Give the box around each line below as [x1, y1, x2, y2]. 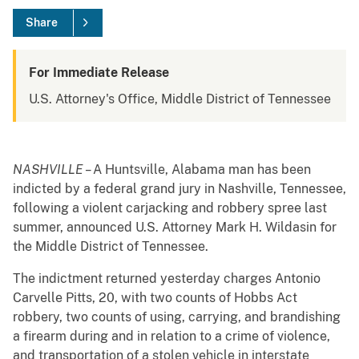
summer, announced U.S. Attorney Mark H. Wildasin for [13, 220, 337, 236]
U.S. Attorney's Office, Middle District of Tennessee [29, 91, 331, 107]
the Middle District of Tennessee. [13, 239, 212, 255]
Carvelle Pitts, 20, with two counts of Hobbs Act [13, 290, 297, 306]
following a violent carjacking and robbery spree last [13, 200, 327, 216]
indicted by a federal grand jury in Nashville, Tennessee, [13, 181, 346, 197]
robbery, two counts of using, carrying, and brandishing [13, 309, 341, 325]
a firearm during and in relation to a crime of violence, [13, 329, 330, 345]
